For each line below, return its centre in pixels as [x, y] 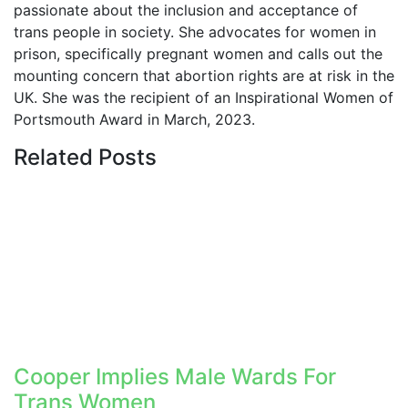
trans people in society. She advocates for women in [195, 32]
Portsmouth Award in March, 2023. [134, 120]
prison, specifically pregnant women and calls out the [198, 54]
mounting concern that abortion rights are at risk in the [204, 76]
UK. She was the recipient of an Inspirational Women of [204, 98]
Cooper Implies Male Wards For [175, 377]
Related [56, 158]
